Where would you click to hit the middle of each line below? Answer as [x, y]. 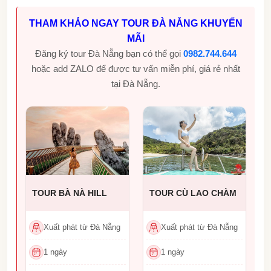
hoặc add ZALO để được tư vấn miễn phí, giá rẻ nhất [136, 68]
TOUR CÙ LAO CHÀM [193, 193]
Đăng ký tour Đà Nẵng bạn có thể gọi [109, 53]
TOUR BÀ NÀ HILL [70, 193]
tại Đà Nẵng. [136, 83]
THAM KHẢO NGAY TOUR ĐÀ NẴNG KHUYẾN [136, 23]
